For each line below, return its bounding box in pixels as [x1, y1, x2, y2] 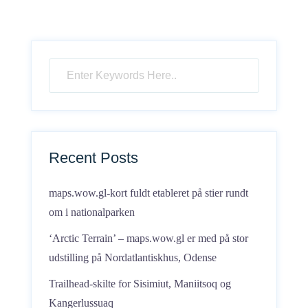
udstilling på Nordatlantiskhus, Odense [49, 252, 217, 263]
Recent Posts [49, 149, 138, 166]
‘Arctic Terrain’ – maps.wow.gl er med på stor [49, 232, 248, 244]
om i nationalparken [49, 206, 135, 218]
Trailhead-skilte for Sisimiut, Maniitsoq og [49, 278, 231, 289]
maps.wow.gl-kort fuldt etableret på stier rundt [49, 187, 248, 199]
